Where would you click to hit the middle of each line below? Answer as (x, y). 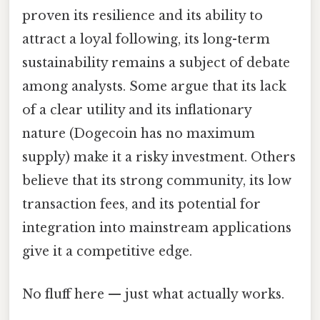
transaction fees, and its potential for (141, 205)
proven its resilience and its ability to (142, 16)
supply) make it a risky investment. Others (159, 157)
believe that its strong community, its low (157, 181)
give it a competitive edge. (107, 252)
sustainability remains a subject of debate (156, 63)
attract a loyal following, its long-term (146, 40)
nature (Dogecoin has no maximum (139, 134)
